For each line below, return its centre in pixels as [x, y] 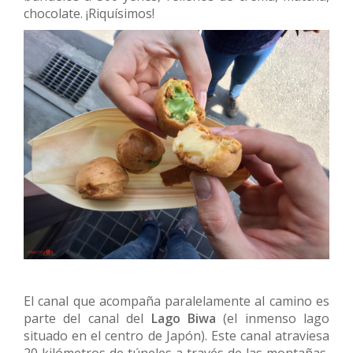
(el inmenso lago [272, 319]
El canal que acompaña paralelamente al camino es [176, 301]
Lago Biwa [183, 319]
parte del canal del [87, 319]
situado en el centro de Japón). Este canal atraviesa [176, 336]
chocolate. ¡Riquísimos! [89, 14]
